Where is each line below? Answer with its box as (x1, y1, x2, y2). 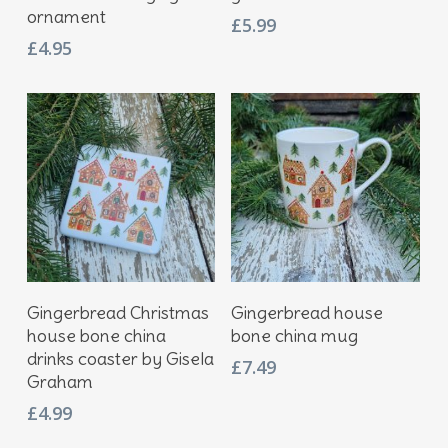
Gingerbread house (231, 300, 384, 324)
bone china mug (231, 323, 359, 347)
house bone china (26, 323, 166, 347)
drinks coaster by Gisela (26, 346, 214, 370)
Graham (26, 369, 93, 393)
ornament (26, 5, 106, 29)
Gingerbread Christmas (26, 300, 209, 324)
